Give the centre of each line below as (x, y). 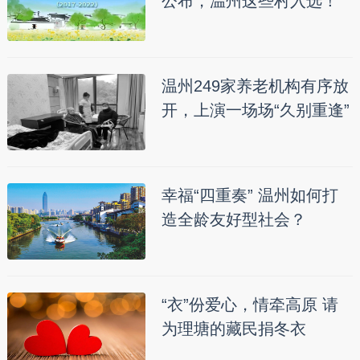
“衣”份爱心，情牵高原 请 (250, 304)
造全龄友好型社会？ (233, 219)
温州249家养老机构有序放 (255, 86)
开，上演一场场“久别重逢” (255, 110)
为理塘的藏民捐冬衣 (233, 328)
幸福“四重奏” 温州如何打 (250, 195)
